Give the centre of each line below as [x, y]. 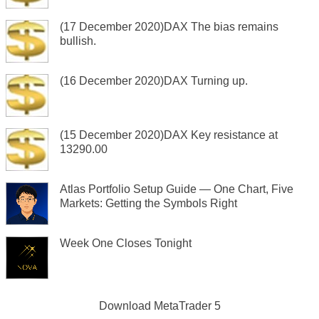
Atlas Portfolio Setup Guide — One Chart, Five [177, 189]
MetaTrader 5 [187, 306]
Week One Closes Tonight [126, 243]
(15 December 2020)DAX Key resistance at [169, 135]
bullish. [78, 41]
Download [126, 306]
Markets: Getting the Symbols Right [148, 203]
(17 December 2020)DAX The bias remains [169, 26]
